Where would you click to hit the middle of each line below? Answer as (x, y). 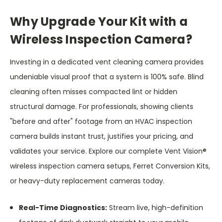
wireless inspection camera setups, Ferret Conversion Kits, (110, 166)
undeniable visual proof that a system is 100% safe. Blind (107, 77)
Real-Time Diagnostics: (63, 208)
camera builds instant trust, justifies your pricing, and (102, 137)
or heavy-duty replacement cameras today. (87, 181)
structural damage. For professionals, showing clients (102, 107)
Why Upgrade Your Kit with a (99, 22)
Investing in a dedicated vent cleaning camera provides (107, 62)
